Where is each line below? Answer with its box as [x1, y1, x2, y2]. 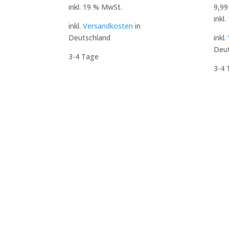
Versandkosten [83, 21, 133, 31]
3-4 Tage [68, 52, 99, 61]
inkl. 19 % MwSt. [68, 2, 123, 12]
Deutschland [68, 33, 111, 42]
